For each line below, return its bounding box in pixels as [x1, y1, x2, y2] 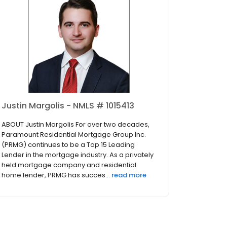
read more [111, 170, 146, 180]
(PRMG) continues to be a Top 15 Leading [2, 140, 135, 150]
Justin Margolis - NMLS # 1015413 [2, 100, 134, 112]
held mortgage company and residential [2, 160, 136, 170]
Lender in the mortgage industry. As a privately [2, 150, 154, 160]
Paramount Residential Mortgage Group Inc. [2, 130, 146, 140]
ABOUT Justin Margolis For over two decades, [2, 120, 149, 130]
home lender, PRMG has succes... [2, 170, 110, 180]
